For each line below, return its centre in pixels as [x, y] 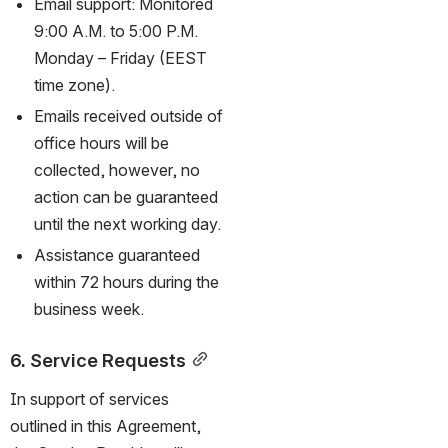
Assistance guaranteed [117, 254]
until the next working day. [127, 223]
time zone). [74, 84]
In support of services [89, 398]
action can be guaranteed [126, 196]
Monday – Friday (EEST [120, 57]
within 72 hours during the [126, 281]
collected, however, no [117, 169]
